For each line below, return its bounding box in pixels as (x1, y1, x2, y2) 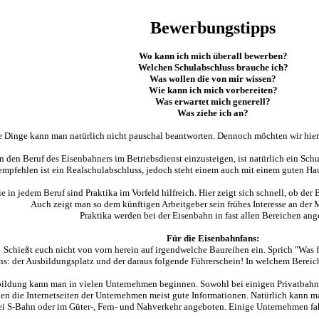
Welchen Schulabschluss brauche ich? (137, 62, 288, 73)
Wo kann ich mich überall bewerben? (138, 51, 288, 61)
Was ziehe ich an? (177, 108, 249, 118)
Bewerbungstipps (150, 19, 276, 37)
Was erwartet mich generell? (155, 96, 271, 107)
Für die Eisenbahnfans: (167, 233, 259, 244)
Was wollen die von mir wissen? (150, 73, 276, 84)
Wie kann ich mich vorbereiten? (148, 85, 278, 95)
